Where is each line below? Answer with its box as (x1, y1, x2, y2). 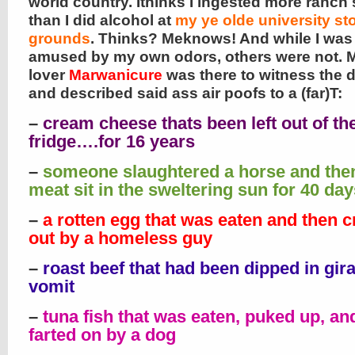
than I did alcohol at (29, 12, 175, 29)
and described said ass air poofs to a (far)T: (29, 85, 342, 101)
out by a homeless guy (29, 228, 212, 248)
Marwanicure (69, 67, 162, 83)
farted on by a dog (29, 325, 176, 345)
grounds (29, 30, 90, 47)
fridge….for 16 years (29, 132, 195, 151)
